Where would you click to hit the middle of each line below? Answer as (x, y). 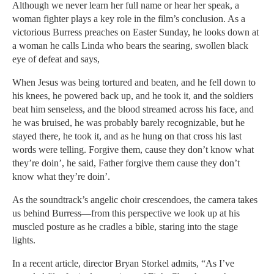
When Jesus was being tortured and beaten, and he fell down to (134, 83)
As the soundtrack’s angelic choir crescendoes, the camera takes (135, 200)
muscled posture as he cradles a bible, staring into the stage (125, 227)
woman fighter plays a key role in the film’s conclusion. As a (129, 19)
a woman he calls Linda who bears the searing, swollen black (130, 46)
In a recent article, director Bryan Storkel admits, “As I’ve (123, 264)
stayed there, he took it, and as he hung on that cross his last (127, 136)
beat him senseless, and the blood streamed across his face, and (133, 109)
